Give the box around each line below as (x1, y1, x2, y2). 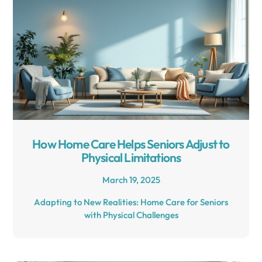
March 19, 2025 (102, 174, 160, 185)
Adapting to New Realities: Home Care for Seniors (34, 196, 228, 208)
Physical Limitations (81, 149, 181, 165)
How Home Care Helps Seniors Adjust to (32, 136, 230, 151)
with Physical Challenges (84, 209, 178, 220)
